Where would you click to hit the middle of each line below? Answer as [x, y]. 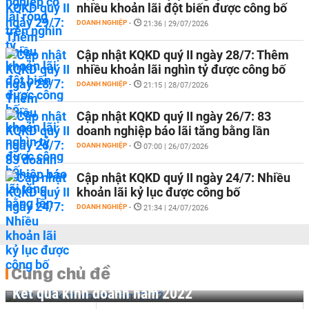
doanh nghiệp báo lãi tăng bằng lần [173, 131]
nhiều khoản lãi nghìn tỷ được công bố [181, 69]
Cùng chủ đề [61, 273]
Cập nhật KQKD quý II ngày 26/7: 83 [174, 116]
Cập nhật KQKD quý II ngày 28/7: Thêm [183, 55]
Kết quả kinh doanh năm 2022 [102, 293]
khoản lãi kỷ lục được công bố [158, 192]
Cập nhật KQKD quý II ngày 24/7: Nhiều [183, 178]
